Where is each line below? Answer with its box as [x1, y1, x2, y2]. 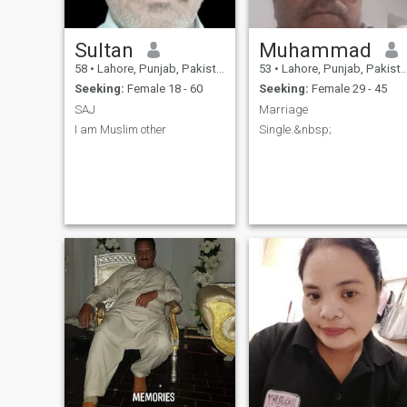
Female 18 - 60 [124, 82, 203, 96]
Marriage [258, 102, 308, 116]
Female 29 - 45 [308, 82, 387, 96]
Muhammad [258, 37, 372, 62]
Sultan [74, 37, 134, 62]
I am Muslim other [74, 123, 166, 137]
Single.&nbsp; [258, 123, 332, 137]
